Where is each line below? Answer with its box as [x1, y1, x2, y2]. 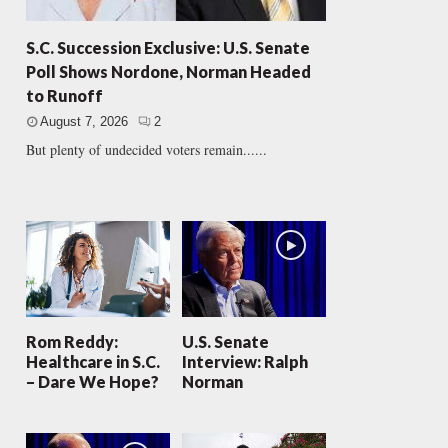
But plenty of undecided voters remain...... [25, 140, 267, 160]
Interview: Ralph [181, 352, 308, 372]
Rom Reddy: [25, 332, 118, 352]
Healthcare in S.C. [25, 352, 160, 372]
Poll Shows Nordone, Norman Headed [25, 62, 311, 82]
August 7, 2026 [39, 114, 128, 130]
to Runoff [25, 86, 103, 106]
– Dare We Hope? [25, 372, 159, 392]
